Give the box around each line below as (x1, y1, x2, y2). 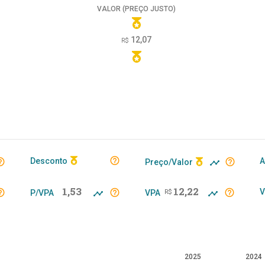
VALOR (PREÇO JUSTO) (97, 4, 176, 13)
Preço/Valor (145, 157, 193, 167)
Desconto (30, 156, 67, 166)
